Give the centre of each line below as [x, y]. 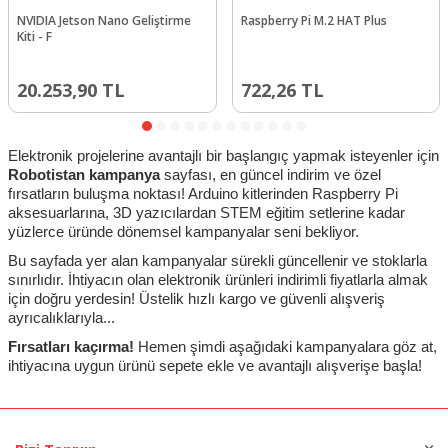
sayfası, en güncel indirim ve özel [270, 174]
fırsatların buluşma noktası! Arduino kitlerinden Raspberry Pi [203, 193]
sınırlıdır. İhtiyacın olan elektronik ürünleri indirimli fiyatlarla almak [218, 279]
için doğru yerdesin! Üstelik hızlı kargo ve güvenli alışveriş [196, 298]
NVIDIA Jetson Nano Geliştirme [104, 20]
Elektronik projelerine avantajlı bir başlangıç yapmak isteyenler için [223, 155]
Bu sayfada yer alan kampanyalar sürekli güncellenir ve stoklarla [217, 260]
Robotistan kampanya [84, 174]
